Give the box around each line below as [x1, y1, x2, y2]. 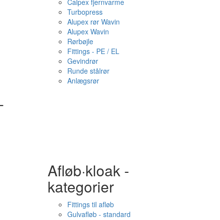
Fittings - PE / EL [67, 46, 119, 56]
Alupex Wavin [67, 27, 109, 36]
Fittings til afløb [67, 199, 114, 209]
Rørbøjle [67, 36, 93, 46]
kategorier [47, 176, 114, 197]
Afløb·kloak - [47, 160, 129, 181]
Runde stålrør [67, 66, 110, 76]
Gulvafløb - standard [67, 209, 131, 219]
